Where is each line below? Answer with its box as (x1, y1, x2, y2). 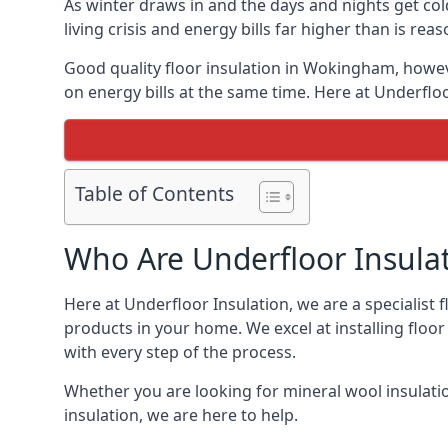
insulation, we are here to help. (64, 404, 298, 426)
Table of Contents (75, 180, 234, 208)
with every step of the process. (64, 341, 296, 363)
